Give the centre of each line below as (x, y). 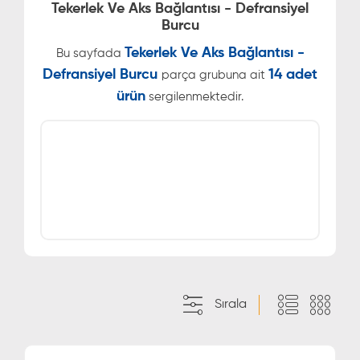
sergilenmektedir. (194, 97)
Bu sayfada (90, 53)
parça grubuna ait (215, 75)
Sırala (231, 304)
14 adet (293, 75)
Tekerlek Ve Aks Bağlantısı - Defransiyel (180, 9)
